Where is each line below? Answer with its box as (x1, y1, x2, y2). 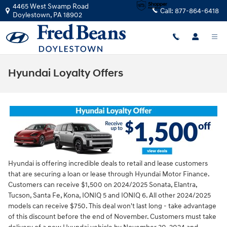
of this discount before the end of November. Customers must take (8, 212, 216, 221)
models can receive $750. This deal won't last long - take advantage (8, 202, 216, 210)
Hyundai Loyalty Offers (8, 67, 123, 80)
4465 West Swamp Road (13, 2, 89, 11)
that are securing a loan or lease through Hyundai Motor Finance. (8, 170, 209, 178)
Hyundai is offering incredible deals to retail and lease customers (8, 159, 208, 168)
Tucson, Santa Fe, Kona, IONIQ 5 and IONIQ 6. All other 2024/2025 (8, 191, 211, 200)
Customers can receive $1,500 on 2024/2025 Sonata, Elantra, (8, 180, 197, 189)
